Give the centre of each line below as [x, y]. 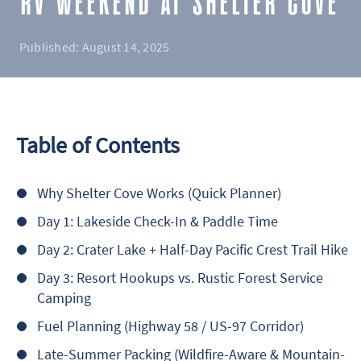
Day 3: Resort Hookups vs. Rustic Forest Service [180, 278]
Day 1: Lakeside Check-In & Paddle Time [158, 222]
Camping [64, 298]
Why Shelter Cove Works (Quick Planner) [159, 193]
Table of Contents [98, 145]
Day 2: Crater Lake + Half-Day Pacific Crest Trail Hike [193, 250]
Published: [51, 47]
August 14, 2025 [126, 47]
